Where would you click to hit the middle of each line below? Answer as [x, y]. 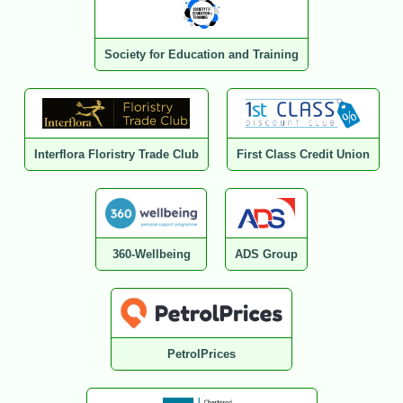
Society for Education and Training [201, 55]
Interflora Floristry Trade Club [116, 155]
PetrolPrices [201, 354]
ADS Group [266, 255]
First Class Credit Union [303, 155]
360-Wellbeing [151, 255]
